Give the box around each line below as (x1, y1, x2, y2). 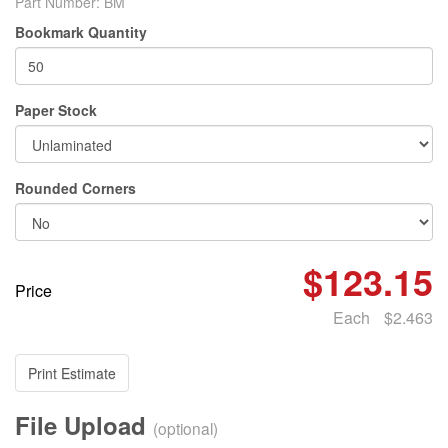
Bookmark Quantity (15, 22, 147, 42)
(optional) (153, 417, 218, 439)
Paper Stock (15, 100, 97, 120)
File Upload (15, 408, 153, 442)
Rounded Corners (15, 178, 136, 198)
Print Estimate (28, 363, 116, 383)
